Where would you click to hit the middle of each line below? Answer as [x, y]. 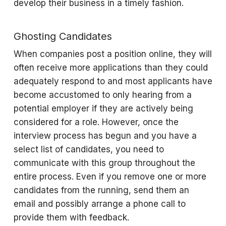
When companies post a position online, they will [112, 54]
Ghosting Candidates [64, 36]
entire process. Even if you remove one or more [110, 177]
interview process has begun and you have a [105, 136]
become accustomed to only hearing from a [102, 95]
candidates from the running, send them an [101, 190]
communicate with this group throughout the [104, 163]
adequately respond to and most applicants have [113, 81]
